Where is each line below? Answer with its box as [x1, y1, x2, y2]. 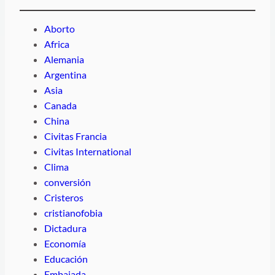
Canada [44, 99, 77, 112]
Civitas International [44, 145, 131, 158]
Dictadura [44, 222, 87, 234]
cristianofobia [44, 207, 103, 219]
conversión [44, 176, 91, 188]
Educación [44, 253, 88, 265]
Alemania [44, 53, 84, 66]
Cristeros [44, 192, 83, 204]
